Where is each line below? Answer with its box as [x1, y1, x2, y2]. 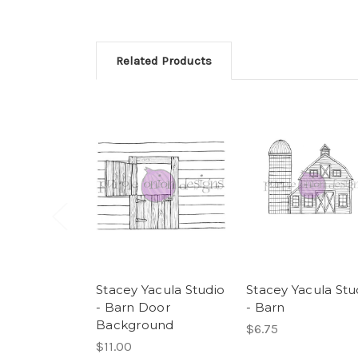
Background [96, 317, 174, 333]
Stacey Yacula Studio [96, 282, 225, 298]
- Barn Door [96, 300, 170, 316]
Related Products [116, 54, 212, 68]
